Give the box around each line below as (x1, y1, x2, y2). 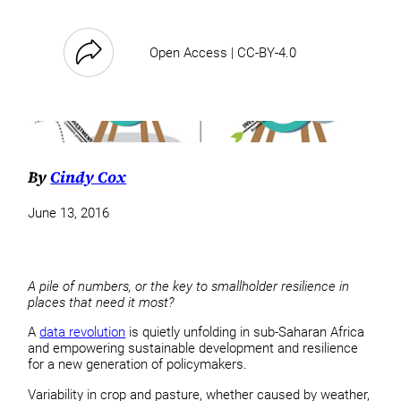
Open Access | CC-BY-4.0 (149, 44, 297, 61)
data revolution (39, 324, 126, 341)
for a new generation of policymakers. (28, 356, 248, 373)
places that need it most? (28, 294, 175, 311)
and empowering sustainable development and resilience (28, 340, 359, 357)
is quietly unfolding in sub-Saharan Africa (125, 324, 365, 341)
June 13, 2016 (28, 205, 110, 222)
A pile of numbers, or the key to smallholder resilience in (28, 277, 350, 294)
